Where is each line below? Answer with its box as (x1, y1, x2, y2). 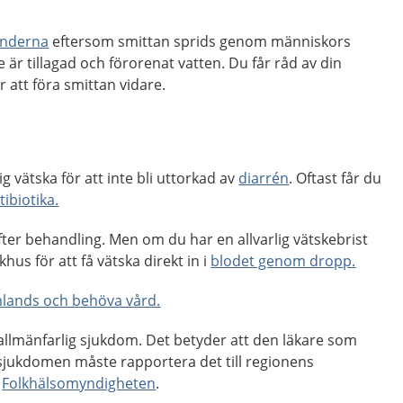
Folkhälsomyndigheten (2, 373, 157, 393)
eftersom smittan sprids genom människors (49, 31, 352, 51)
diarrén (238, 168, 290, 188)
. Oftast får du (289, 168, 382, 188)
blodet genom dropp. (210, 251, 356, 271)
